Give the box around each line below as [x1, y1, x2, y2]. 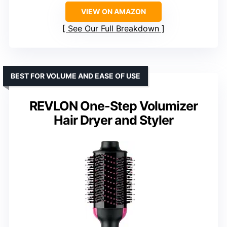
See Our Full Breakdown [68, 23, 159, 33]
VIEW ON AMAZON [81, 7, 146, 16]
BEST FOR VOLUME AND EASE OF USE [11, 71, 140, 80]
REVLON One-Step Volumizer [29, 98, 198, 113]
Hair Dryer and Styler [54, 112, 173, 128]
